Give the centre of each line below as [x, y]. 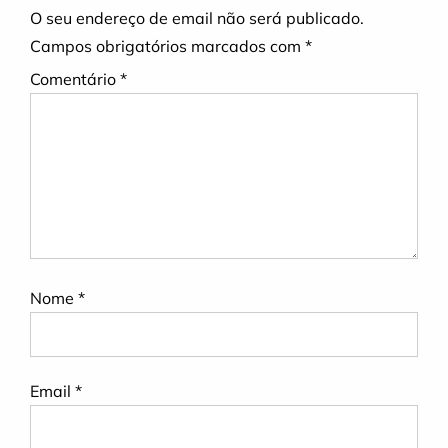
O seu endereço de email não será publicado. [197, 18]
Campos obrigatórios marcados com [167, 46]
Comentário [75, 79]
